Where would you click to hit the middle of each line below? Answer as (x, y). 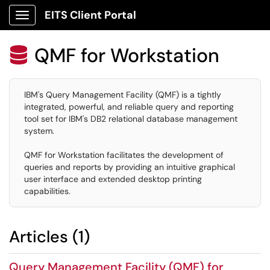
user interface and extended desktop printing (113, 179)
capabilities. (47, 191)
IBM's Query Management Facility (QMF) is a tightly (123, 95)
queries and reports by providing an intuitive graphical (130, 167)
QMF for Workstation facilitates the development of (124, 155)
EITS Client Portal (90, 15)
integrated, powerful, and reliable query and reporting (129, 107)
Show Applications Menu (70, 25)
